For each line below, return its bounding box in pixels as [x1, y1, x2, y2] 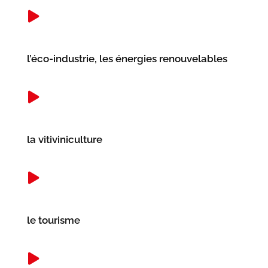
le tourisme [27, 214, 80, 226]
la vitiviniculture [27, 133, 102, 145]
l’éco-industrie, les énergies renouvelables [27, 53, 227, 65]
